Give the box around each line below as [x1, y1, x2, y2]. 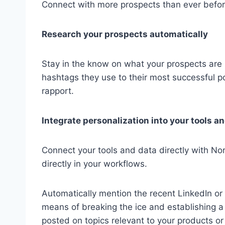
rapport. [42, 85, 74, 96]
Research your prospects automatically [42, 29, 208, 39]
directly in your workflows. [42, 158, 147, 169]
